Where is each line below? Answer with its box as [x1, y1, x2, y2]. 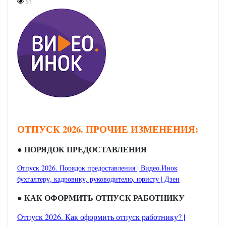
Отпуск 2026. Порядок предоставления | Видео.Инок [17, 163, 178, 173]
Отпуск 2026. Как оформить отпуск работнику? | [17, 211, 185, 222]
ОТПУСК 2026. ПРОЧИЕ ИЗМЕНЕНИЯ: [17, 122, 198, 136]
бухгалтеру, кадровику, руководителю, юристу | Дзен [17, 174, 180, 184]
